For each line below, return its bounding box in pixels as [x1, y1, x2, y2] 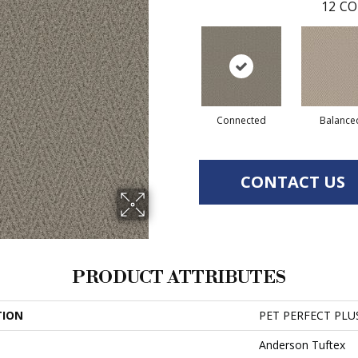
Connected [216, 113, 266, 127]
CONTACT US [241, 171, 345, 193]
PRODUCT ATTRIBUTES [72, 267, 286, 288]
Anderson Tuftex [259, 337, 345, 352]
